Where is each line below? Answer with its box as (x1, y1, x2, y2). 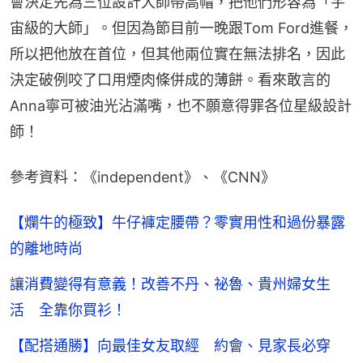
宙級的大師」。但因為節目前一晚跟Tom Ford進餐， (10, 19, 353, 36)
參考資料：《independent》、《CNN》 (10, 168, 275, 186)
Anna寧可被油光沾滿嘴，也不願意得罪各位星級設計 (10, 96, 352, 114)
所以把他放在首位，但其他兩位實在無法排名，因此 (10, 45, 345, 62)
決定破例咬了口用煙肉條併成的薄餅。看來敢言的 (10, 70, 331, 88)
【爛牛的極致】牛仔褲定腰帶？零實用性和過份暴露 (10, 213, 345, 231)
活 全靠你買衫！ (10, 301, 126, 318)
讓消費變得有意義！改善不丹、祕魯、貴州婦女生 (10, 275, 331, 293)
